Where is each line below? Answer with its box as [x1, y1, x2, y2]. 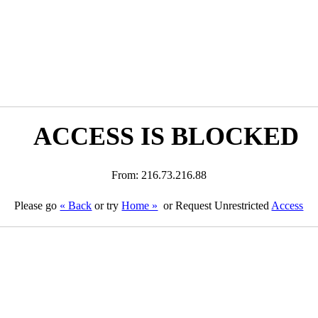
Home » [121, 199, 158, 212]
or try [92, 199, 122, 212]
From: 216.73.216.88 [111, 169, 207, 181]
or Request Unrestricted [160, 199, 272, 212]
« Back [60, 199, 92, 212]
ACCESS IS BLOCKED [33, 122, 299, 150]
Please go [14, 199, 60, 212]
